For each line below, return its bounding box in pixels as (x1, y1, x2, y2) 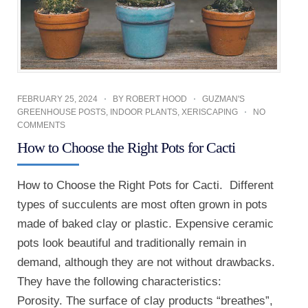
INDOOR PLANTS (110, 107, 177, 117)
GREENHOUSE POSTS (17, 107, 106, 117)
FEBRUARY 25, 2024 (17, 93, 98, 104)
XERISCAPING (181, 107, 238, 117)
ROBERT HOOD (126, 93, 187, 104)
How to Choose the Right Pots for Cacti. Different (17, 178, 274, 192)
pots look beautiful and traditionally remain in (17, 236, 246, 250)
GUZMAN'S (202, 93, 245, 104)
